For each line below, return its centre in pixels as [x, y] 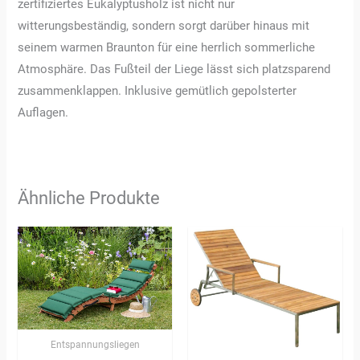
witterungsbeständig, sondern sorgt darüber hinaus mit [164, 25]
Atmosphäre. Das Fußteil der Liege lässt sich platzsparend [174, 69]
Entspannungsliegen [95, 345]
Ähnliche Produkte [89, 198]
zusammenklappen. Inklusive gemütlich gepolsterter [157, 90]
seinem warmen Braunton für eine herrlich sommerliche [167, 47]
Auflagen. [43, 112]
